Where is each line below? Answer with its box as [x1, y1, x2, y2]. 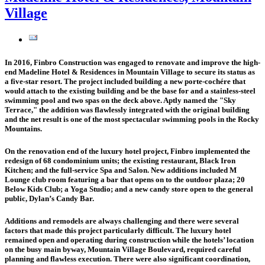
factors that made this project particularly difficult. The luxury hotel [5, 226, 231, 235]
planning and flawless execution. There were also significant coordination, [5, 254, 250, 264]
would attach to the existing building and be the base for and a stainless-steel [5, 86, 256, 95]
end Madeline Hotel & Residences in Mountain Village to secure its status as [5, 67, 255, 76]
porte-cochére [185, 76, 231, 86]
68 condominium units [43, 156, 117, 166]
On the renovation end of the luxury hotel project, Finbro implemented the [5, 147, 250, 156]
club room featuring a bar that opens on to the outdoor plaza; [30, 175, 237, 185]
